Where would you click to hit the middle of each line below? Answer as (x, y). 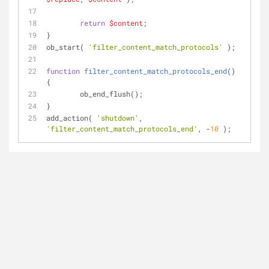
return (92, 23)
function (63, 71)
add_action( (71, 118)
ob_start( (67, 47)
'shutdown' (118, 118)
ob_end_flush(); (111, 94)
